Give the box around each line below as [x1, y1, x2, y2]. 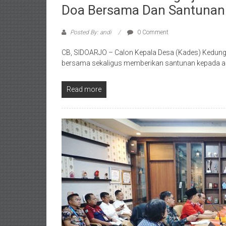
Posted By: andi [69, 28, 113, 36]
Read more [67, 85, 101, 93]
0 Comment [136, 28, 168, 36]
